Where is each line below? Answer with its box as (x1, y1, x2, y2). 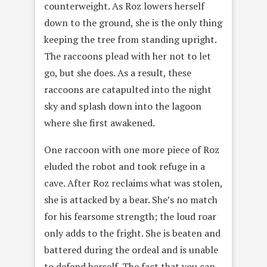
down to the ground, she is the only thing (44, 16, 222, 30)
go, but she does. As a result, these (44, 66, 191, 80)
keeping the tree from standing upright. (44, 33, 216, 46)
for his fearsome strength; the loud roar (44, 210, 216, 223)
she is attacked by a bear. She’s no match (44, 193, 218, 207)
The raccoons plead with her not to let (44, 49, 211, 63)
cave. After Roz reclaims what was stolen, (44, 176, 222, 190)
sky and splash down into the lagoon (44, 100, 201, 113)
